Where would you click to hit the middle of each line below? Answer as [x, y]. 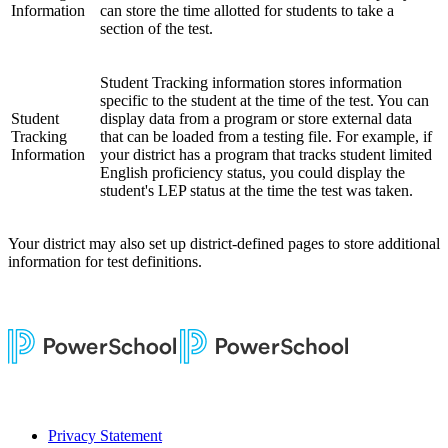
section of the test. [156, 28]
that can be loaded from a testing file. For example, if [266, 136]
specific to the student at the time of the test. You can [264, 100]
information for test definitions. [105, 261]
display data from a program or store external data [256, 118]
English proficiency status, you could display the [252, 172]
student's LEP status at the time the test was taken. [256, 190]
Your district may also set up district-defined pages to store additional [224, 243]
